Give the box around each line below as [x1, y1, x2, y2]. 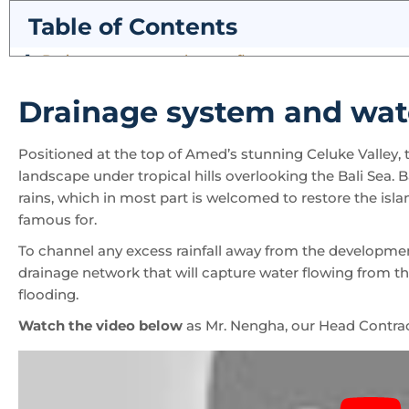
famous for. [18, 203, 100, 220]
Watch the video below [18, 309, 183, 326]
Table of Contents [28, 13, 237, 40]
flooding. [18, 278, 86, 295]
